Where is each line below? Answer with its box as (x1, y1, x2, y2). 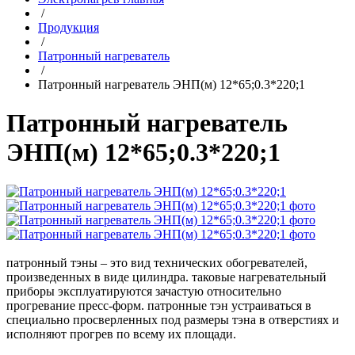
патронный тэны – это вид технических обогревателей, (6, 255, 307, 269)
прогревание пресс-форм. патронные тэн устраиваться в (6, 298, 311, 312)
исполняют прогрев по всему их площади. (6, 326, 236, 341)
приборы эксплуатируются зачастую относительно (6, 284, 281, 298)
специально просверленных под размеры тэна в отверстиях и (6, 312, 339, 326)
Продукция (38, 21, 99, 34)
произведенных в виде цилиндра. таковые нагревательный (6, 269, 326, 284)
